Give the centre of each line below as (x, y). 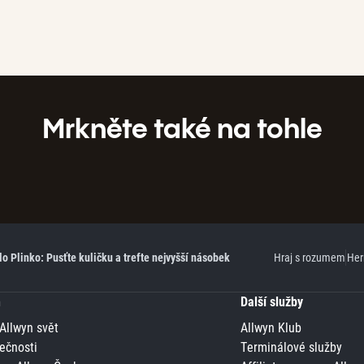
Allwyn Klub (271, 328)
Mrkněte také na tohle (182, 128)
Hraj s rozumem (309, 258)
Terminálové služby (291, 347)
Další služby (271, 302)
